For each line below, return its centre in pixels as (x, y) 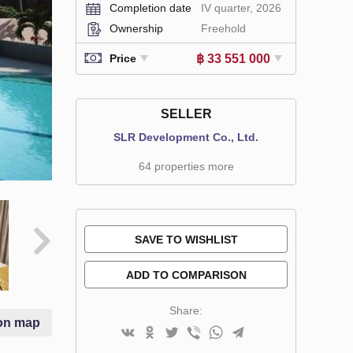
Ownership (136, 28)
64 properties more (186, 166)
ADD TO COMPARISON (186, 275)
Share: (186, 310)
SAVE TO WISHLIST (186, 239)
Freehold (223, 28)
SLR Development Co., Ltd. (186, 137)
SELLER (186, 113)
